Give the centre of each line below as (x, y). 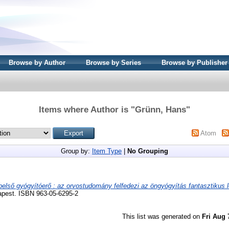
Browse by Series (113, 63)
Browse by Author (37, 63)
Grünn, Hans (161, 109)
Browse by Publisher (194, 63)
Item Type (107, 151)
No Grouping (148, 151)
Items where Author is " (87, 109)
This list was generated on (162, 216)
